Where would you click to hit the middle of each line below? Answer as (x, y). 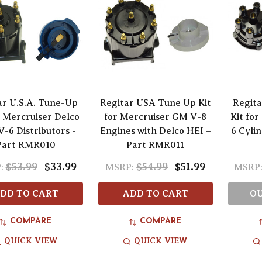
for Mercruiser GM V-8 (156, 117)
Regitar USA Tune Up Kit (155, 103)
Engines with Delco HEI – (155, 131)
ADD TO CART (155, 194)
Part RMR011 (156, 145)
